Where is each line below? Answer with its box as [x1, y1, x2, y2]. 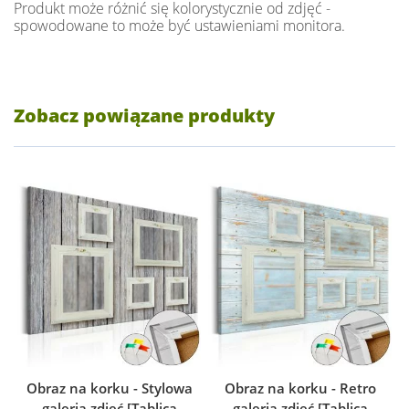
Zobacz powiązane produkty [14, 102, 275, 128]
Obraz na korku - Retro [224, 378, 376, 397]
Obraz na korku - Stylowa [26, 378, 193, 397]
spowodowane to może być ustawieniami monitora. [14, 15, 345, 36]
